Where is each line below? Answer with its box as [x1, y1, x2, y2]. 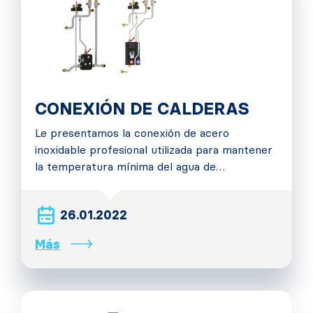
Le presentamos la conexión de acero [35, 126, 229, 140]
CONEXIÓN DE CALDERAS [35, 99, 249, 119]
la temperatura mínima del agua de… [35, 160, 225, 173]
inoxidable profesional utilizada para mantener [35, 143, 272, 156]
